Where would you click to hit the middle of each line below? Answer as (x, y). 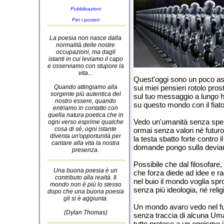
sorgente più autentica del (85, 94)
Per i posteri (85, 20)
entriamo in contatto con (85, 108)
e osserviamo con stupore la (85, 66)
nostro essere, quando (85, 101)
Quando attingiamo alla (85, 87)
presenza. (85, 150)
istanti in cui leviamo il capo (85, 59)
